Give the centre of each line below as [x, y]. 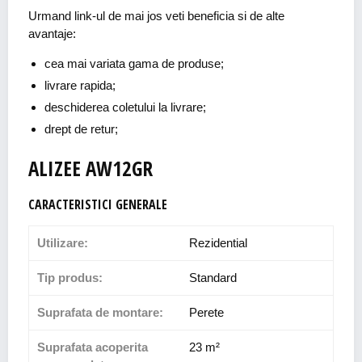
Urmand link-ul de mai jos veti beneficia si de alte [156, 16]
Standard [213, 278]
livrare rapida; [80, 86]
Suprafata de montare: [100, 313]
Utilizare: [63, 243]
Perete [206, 313]
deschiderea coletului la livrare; [125, 107]
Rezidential [218, 243]
